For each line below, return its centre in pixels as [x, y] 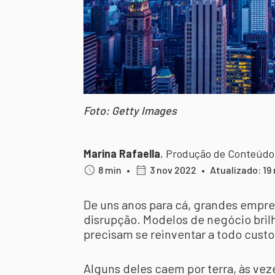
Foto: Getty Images [130, 110]
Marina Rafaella [122, 153]
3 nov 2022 [173, 170]
